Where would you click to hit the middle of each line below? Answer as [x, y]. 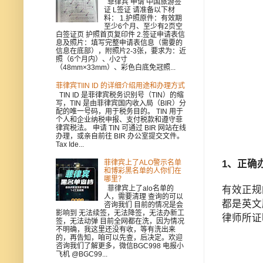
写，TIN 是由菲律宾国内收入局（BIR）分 [121, 104]
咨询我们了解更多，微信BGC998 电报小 [120, 246]
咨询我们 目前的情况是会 [143, 205]
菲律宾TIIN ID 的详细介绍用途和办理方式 [120, 85]
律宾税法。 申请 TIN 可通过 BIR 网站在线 [121, 128]
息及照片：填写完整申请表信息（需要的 [119, 43]
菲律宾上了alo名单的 [139, 189]
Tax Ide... [70, 145]
